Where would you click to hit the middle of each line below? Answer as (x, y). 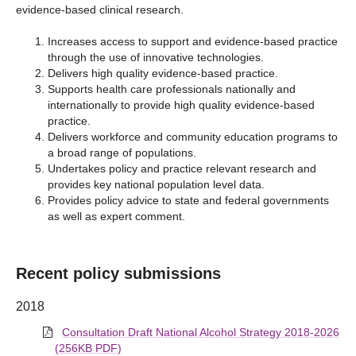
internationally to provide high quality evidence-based (181, 105)
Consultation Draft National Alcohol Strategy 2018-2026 (201, 332)
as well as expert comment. (116, 216)
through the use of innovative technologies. (156, 57)
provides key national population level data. (156, 184)
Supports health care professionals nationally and (172, 89)
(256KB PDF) (88, 348)
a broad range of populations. (122, 153)
